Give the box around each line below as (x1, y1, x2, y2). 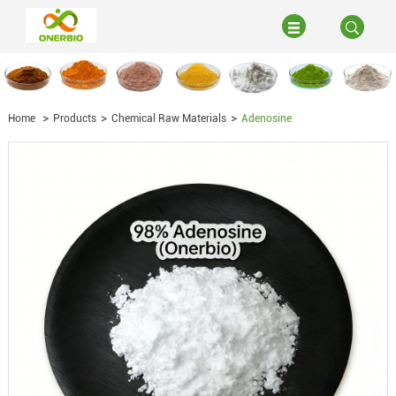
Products (52, 112, 96, 126)
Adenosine (240, 112, 292, 126)
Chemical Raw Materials (110, 112, 226, 126)
